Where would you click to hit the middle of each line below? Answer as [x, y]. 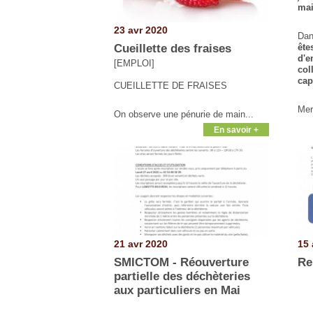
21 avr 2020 [141, 244]
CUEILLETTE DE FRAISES [170, 85]
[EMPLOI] [134, 63]
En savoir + [236, 129]
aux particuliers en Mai [177, 290]
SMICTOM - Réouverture [181, 262]
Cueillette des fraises [173, 48]
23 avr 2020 [141, 30]
